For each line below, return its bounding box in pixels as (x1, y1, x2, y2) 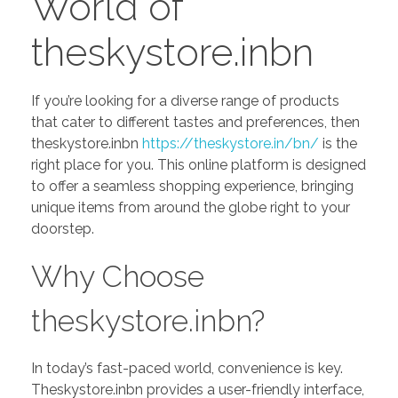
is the (319, 134, 357, 152)
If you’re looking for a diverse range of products (31, 92, 339, 109)
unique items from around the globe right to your (31, 198, 350, 216)
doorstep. (31, 219, 94, 237)
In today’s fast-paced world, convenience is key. (31, 359, 343, 377)
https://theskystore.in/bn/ (142, 134, 319, 152)
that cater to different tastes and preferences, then (31, 113, 360, 131)
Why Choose (31, 258, 204, 294)
